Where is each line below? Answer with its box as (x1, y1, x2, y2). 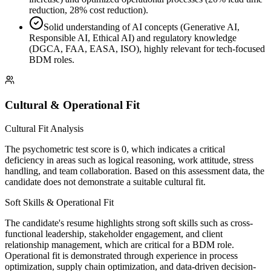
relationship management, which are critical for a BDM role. (5, 239, 234, 250)
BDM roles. (29, 54, 74, 65)
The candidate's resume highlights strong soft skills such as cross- (5, 217, 253, 228)
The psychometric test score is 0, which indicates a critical (5, 143, 225, 154)
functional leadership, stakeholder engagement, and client (5, 228, 223, 239)
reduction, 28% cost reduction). (29, 5, 148, 16)
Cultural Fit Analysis (5, 123, 83, 134)
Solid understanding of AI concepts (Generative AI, (44, 22, 240, 33)
